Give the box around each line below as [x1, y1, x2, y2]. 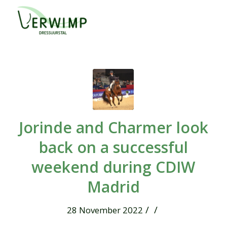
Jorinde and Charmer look [18, 117, 208, 138]
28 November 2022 [66, 204, 143, 216]
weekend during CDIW [31, 157, 196, 177]
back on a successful [39, 137, 188, 158]
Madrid [87, 176, 140, 197]
